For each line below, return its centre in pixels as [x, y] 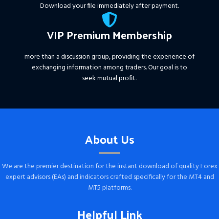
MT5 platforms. [109, 188]
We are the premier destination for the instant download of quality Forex [109, 166]
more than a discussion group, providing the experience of [109, 57]
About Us [109, 139]
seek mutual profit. [109, 78]
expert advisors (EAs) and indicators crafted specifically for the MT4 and [109, 177]
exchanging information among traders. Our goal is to [109, 67]
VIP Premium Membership [109, 34]
